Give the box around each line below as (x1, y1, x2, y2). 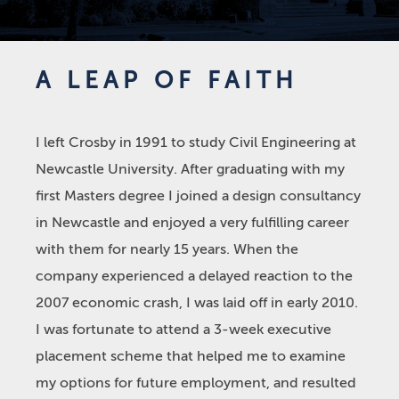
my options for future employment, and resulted (36, 375, 356, 391)
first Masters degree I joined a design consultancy (36, 188, 361, 204)
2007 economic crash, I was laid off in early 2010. (36, 295, 358, 311)
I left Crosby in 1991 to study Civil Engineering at (36, 134, 356, 151)
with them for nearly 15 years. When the (36, 241, 298, 257)
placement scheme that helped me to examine (36, 348, 346, 364)
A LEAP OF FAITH (36, 68, 298, 94)
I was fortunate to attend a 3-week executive (36, 322, 331, 338)
